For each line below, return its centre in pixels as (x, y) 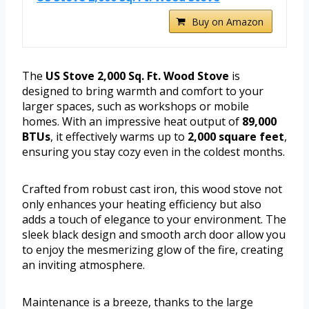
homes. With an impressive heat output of (132, 121)
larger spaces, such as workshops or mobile (136, 106)
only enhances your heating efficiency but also (142, 204)
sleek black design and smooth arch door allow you (154, 234)
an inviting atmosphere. (83, 265)
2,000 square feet (236, 136)
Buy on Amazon (228, 21)
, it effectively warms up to (119, 136)
